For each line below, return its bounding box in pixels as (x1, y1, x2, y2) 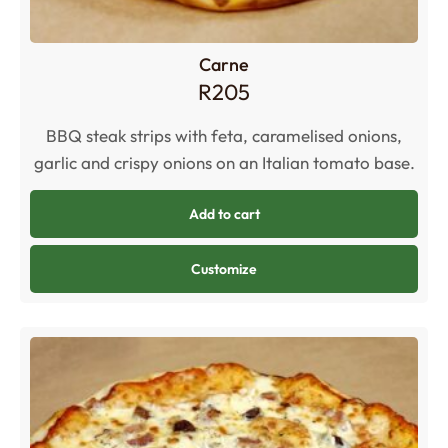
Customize (191, 260, 257, 279)
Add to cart (188, 205, 260, 224)
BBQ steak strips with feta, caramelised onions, (46, 125, 402, 147)
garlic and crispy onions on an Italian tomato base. (33, 152, 415, 174)
